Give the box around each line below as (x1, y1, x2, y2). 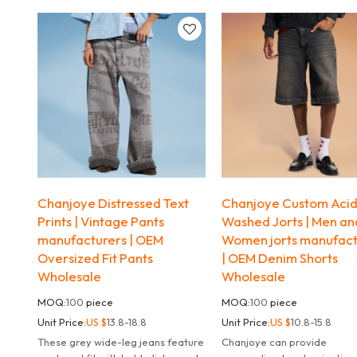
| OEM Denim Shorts (222, 249, 339, 267)
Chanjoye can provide (222, 335, 328, 349)
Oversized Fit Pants (37, 249, 153, 267)
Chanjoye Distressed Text (37, 194, 189, 212)
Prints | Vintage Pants (37, 213, 164, 230)
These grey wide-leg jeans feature (37, 335, 204, 349)
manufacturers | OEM (37, 231, 163, 249)
